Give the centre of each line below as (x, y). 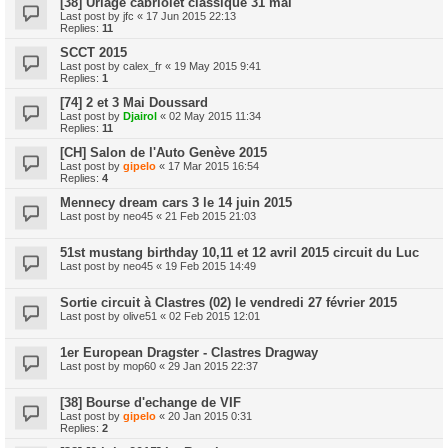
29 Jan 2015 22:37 (213, 365)
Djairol (140, 115)
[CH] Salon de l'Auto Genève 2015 (163, 152)
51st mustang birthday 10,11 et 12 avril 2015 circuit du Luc (239, 252)
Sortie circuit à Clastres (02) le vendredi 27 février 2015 (228, 302)
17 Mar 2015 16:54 (213, 165)
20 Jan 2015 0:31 (210, 415)
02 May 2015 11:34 (215, 115)
